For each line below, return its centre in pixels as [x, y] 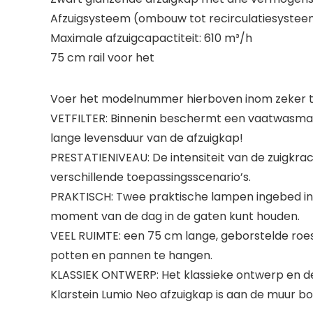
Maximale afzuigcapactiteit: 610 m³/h [151, 38]
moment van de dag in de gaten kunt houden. [175, 216]
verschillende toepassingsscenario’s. [151, 177]
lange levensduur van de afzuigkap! [147, 138]
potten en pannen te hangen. [131, 255]
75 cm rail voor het [102, 58]
